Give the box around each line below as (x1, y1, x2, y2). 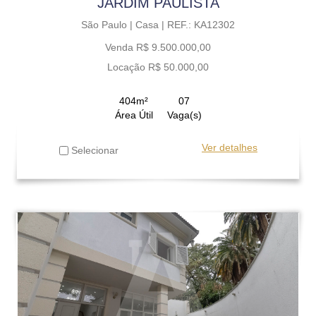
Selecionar (68, 144, 119, 156)
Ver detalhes (202, 141, 257, 153)
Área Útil (114, 109, 153, 121)
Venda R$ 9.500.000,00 (105, 41, 211, 53)
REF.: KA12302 (167, 18, 235, 30)
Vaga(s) (166, 109, 202, 121)
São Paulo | (81, 18, 135, 30)
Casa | (135, 18, 167, 30)
